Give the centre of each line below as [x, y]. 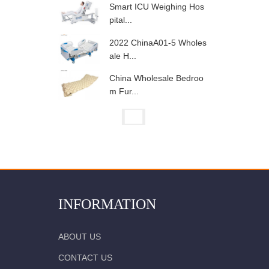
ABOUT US [80, 237]
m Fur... [124, 92]
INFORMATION [107, 204]
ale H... [123, 56]
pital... [121, 20]
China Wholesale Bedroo [156, 78]
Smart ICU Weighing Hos [157, 7]
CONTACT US [85, 258]
